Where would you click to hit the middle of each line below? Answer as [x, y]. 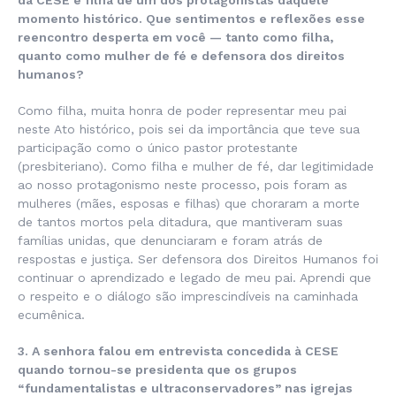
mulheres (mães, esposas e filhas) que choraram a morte [189, 204]
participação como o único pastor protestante [158, 148]
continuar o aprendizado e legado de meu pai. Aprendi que [194, 278]
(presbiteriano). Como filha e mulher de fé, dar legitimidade [196, 167]
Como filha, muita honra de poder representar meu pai [182, 111]
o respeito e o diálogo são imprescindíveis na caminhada [188, 297]
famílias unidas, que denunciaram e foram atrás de [170, 241]
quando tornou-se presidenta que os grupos [157, 370]
